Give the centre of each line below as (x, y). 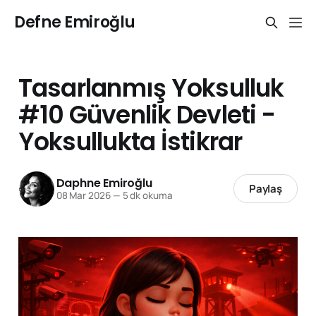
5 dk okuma (146, 196)
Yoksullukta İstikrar (130, 141)
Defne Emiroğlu (75, 22)
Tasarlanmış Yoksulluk (151, 88)
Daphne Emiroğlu (104, 183)
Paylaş (266, 189)
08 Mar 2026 (83, 196)
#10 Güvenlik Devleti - (146, 115)
